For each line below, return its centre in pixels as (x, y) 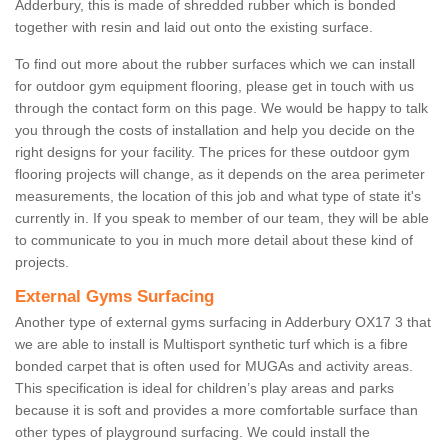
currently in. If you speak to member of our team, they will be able (222, 218)
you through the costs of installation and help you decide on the (215, 130)
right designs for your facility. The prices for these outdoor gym (212, 152)
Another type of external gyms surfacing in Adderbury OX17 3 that (223, 322)
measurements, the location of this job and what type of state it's (218, 196)
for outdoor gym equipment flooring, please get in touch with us (214, 86)
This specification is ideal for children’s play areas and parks (204, 388)
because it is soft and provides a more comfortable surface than (216, 410)
